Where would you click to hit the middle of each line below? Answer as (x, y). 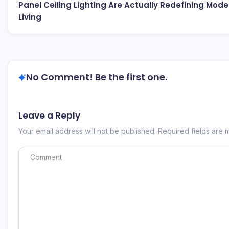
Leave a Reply (49, 116)
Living (30, 17)
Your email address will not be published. (87, 131)
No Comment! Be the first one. (97, 77)
